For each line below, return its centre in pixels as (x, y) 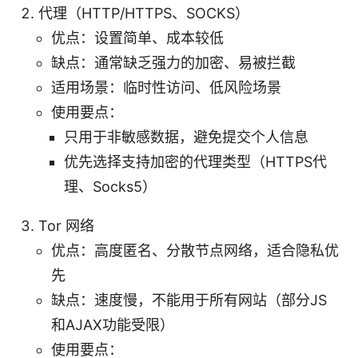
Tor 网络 (66, 225)
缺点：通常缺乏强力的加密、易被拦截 (173, 62)
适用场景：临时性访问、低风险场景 (166, 87)
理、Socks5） (110, 186)
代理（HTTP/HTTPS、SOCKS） (144, 13)
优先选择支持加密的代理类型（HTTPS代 (195, 161)
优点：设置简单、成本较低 (137, 38)
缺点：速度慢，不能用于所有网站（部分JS (189, 300)
